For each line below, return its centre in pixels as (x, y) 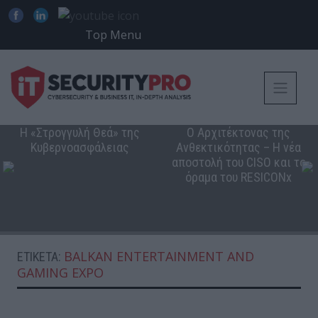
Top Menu (113, 35)
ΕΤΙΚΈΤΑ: (40, 257)
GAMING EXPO (60, 273)
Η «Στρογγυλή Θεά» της (79, 133)
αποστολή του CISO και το (238, 163)
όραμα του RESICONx (238, 177)
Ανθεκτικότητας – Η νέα (238, 148)
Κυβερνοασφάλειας (79, 148)
